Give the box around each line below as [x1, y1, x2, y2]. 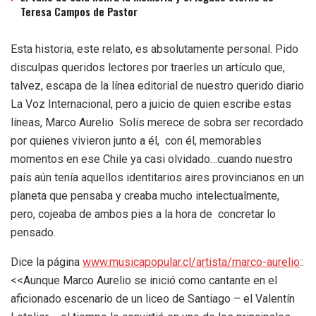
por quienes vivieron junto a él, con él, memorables [11, 133, 262, 147]
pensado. [11, 225, 56, 239]
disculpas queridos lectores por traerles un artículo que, [11, 60, 285, 74]
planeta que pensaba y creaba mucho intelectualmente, [11, 188, 279, 202]
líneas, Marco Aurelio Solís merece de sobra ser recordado [11, 115, 303, 129]
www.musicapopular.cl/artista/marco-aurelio [83, 255, 300, 269]
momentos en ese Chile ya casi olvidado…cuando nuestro [11, 152, 293, 166]
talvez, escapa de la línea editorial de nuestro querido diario [11, 78, 304, 92]
